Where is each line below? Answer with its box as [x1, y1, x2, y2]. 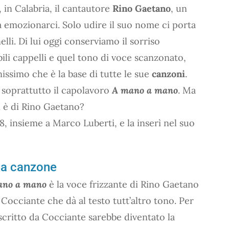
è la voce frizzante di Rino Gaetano [47, 178, 199, 190]
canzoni [152, 67, 185, 80]
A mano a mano [112, 84, 178, 96]
